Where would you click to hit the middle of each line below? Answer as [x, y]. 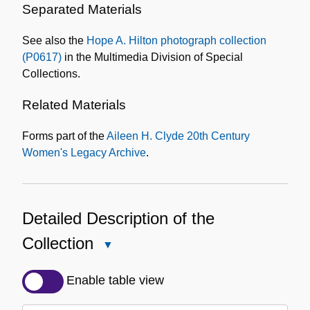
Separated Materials [82, 9]
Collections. [51, 73]
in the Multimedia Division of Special [152, 57]
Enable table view [115, 281]
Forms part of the [64, 136]
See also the [54, 40]
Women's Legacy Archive [84, 153]
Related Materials [74, 105]
